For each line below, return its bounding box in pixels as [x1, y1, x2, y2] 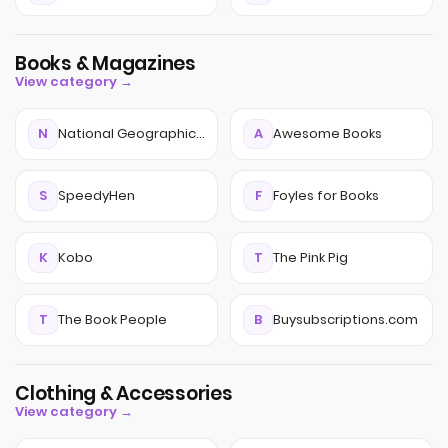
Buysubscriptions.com [273, 310, 418, 329]
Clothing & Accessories [15, 380, 233, 407]
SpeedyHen [58, 186, 135, 205]
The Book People [58, 310, 167, 329]
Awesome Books [273, 124, 382, 143]
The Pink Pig [273, 248, 348, 267]
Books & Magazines [15, 50, 196, 77]
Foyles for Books [273, 186, 379, 205]
